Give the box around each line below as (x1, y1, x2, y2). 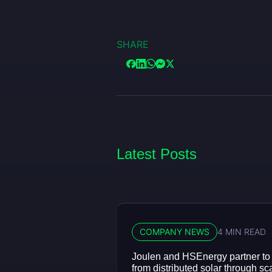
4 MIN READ (217, 226, 266, 237)
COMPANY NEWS (140, 226, 209, 237)
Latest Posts (117, 146, 197, 162)
